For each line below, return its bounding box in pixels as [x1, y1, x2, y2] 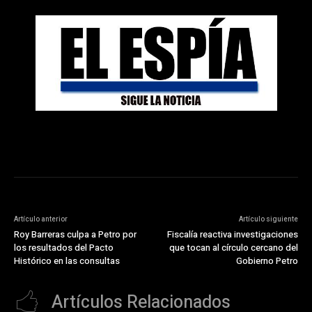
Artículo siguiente [238, 214, 298, 224]
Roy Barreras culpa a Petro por [14, 227, 136, 241]
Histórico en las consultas [14, 253, 120, 267]
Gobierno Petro [235, 253, 298, 267]
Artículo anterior [14, 214, 68, 224]
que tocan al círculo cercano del [169, 240, 298, 254]
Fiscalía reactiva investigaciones [166, 227, 298, 241]
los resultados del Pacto [14, 240, 114, 254]
